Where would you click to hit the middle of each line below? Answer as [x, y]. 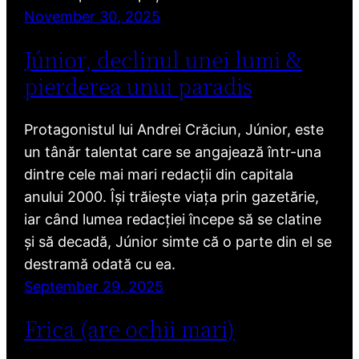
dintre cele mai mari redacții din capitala [159, 174]
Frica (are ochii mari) [130, 329]
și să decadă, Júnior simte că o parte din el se [178, 241]
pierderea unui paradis [138, 86]
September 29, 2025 [94, 286]
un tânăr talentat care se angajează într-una [173, 151]
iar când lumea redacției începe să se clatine [173, 219]
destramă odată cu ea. [100, 264]
